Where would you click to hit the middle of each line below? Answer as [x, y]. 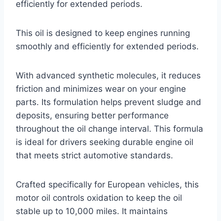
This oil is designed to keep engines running [103, 33]
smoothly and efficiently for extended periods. [107, 47]
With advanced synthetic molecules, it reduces [108, 76]
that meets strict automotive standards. [94, 156]
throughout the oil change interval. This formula [110, 129]
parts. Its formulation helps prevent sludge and [109, 102]
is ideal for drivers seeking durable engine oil [105, 142]
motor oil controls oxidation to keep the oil [99, 198]
